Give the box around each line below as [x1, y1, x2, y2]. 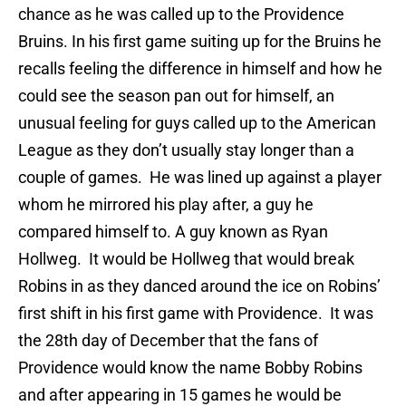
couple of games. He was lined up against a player [18, 168, 382, 188]
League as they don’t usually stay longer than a [18, 140, 354, 160]
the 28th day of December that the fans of [18, 331, 318, 351]
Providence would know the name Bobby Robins [18, 358, 362, 378]
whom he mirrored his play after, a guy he [18, 195, 314, 215]
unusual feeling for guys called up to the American [18, 113, 376, 133]
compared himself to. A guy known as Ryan [18, 222, 328, 242]
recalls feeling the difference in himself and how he [18, 59, 382, 79]
